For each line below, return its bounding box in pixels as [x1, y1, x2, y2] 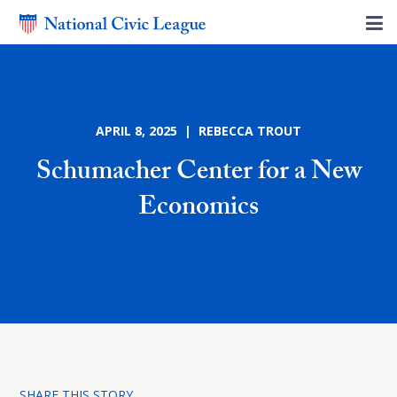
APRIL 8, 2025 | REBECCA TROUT [96, 122, 301, 139]
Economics [138, 187, 259, 232]
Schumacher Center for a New [35, 152, 362, 197]
